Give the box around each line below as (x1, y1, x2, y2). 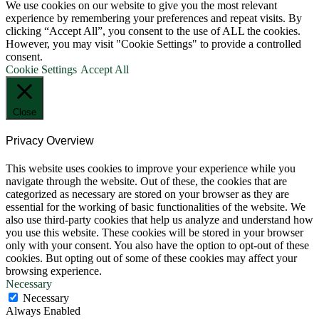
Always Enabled (6, 305, 80, 318)
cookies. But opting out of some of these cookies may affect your (6, 252, 297, 265)
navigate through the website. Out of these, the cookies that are (6, 175, 287, 188)
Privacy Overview (6, 135, 94, 147)
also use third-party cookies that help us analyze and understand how (6, 214, 313, 226)
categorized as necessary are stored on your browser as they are (6, 188, 289, 201)
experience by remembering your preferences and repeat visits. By (6, 11, 302, 24)
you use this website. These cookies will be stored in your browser (6, 226, 303, 239)
